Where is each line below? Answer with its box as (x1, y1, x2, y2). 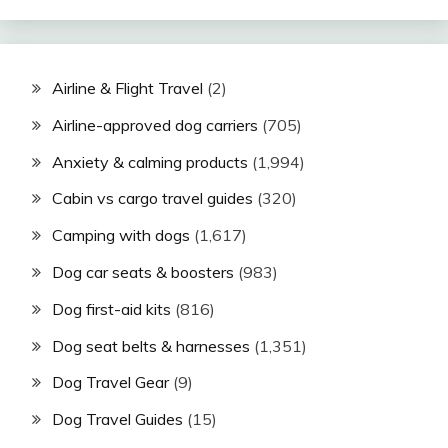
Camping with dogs (52, 225, 190, 246)
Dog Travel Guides (52, 409, 183, 430)
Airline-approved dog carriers (52, 114, 258, 135)
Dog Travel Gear (52, 372, 169, 393)
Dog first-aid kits (52, 298, 171, 319)
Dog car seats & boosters (52, 261, 234, 282)
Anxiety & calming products (52, 151, 248, 172)
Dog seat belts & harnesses (52, 335, 250, 356)
